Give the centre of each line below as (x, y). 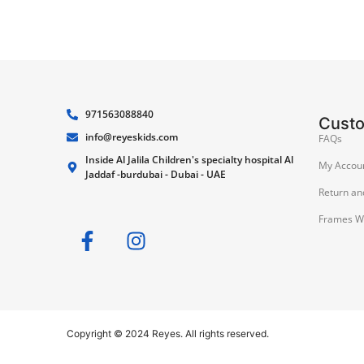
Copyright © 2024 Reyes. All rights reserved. (168, 333)
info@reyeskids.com (131, 136)
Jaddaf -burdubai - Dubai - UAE (155, 174)
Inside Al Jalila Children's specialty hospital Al (189, 159)
